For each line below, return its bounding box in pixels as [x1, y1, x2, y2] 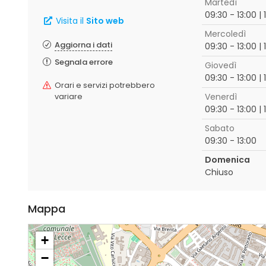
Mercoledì [204, 28, 246, 40]
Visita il [53, 15, 86, 27]
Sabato [204, 122, 235, 134]
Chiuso [204, 166, 233, 178]
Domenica [204, 154, 250, 166]
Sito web [85, 15, 124, 27]
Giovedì [204, 59, 236, 71]
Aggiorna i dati [55, 39, 112, 50]
